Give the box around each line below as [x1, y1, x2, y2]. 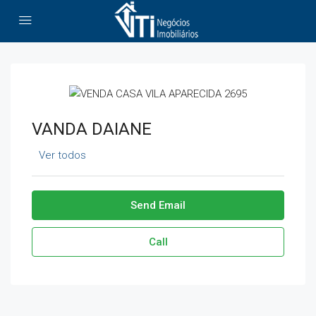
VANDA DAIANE [32, 119, 152, 139]
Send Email [130, 198, 186, 212]
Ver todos [39, 148, 86, 162]
